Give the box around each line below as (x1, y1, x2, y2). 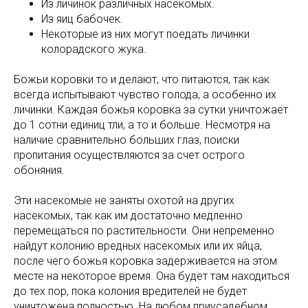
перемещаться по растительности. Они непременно (14, 224, 274, 238)
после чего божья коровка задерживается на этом (14, 254, 277, 268)
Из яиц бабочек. (41, 12, 123, 26)
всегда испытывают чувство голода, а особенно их (14, 88, 276, 102)
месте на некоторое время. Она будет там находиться (14, 269, 289, 283)
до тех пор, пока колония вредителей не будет (14, 285, 247, 298)
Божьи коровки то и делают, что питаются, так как (14, 73, 269, 87)
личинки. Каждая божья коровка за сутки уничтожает (14, 103, 288, 117)
